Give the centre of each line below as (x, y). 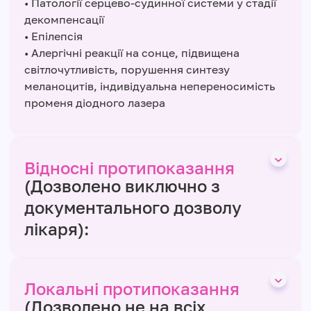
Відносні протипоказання (129, 168)
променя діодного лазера (95, 103)
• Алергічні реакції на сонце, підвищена (132, 53)
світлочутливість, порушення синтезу (127, 70)
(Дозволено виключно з (122, 186)
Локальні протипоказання (132, 289)
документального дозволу (133, 208)
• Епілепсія (53, 36)
